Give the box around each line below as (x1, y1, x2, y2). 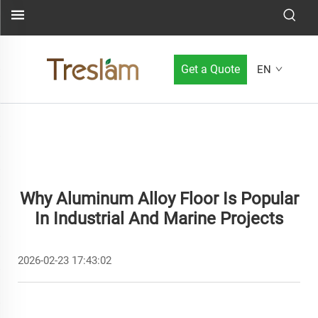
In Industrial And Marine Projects (35, 209, 283, 229)
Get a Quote (181, 62, 240, 76)
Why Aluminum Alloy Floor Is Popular (19, 189, 299, 209)
